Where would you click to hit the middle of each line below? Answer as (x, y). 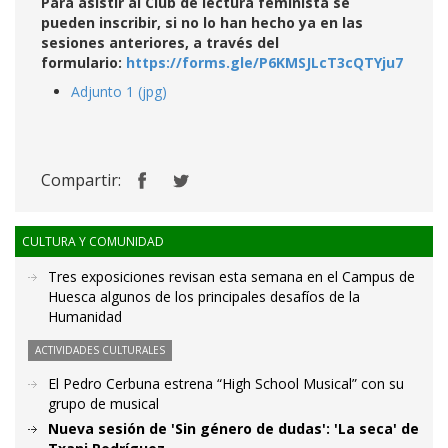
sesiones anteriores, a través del (160, 42)
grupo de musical (103, 403)
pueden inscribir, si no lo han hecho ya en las (202, 22)
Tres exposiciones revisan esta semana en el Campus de (231, 276)
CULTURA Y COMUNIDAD (93, 241)
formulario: (83, 62)
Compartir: (81, 180)
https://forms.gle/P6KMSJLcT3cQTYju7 (264, 62)
